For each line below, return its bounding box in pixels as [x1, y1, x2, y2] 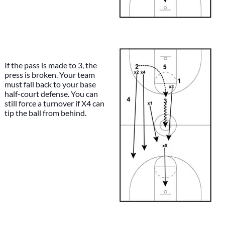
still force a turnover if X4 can [4, 98, 104, 108]
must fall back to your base [4, 79, 96, 89]
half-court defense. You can [4, 89, 98, 98]
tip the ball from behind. [4, 108, 86, 118]
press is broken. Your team [4, 70, 95, 79]
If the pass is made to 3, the [4, 60, 97, 70]
